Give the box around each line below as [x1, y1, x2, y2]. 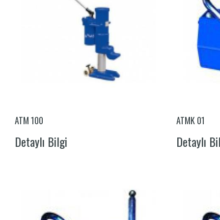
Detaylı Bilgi [15, 132, 67, 150]
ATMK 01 [176, 113, 205, 127]
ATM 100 [15, 113, 43, 127]
